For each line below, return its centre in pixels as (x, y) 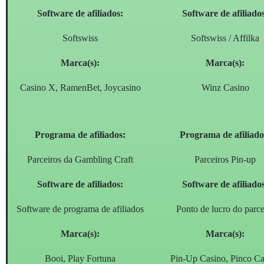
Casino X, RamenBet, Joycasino (80, 88)
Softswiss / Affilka (225, 38)
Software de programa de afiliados (80, 209)
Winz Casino (225, 88)
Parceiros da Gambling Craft (80, 160)
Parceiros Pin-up (225, 160)
